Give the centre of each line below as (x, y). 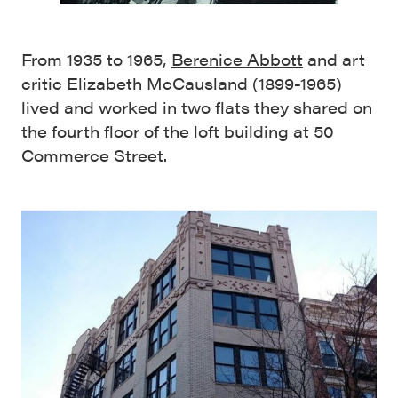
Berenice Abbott (237, 59)
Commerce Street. (94, 155)
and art (334, 59)
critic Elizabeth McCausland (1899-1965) (182, 83)
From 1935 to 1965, (96, 59)
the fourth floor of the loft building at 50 (178, 131)
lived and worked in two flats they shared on (197, 107)
